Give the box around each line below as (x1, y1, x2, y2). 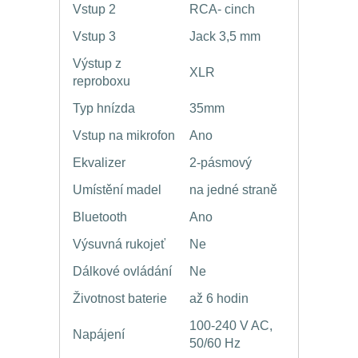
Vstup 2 (73, 2, 116, 17)
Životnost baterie (73, 292, 167, 306)
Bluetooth (73, 210, 127, 225)
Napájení (73, 328, 125, 342)
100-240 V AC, (189, 319, 272, 333)
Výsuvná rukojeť (73, 237, 165, 252)
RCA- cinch (189, 2, 255, 17)
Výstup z (73, 57, 121, 71)
